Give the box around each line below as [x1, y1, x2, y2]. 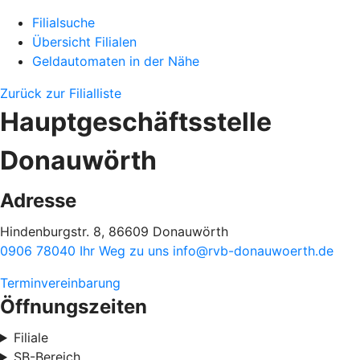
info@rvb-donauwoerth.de [173, 243, 333, 259]
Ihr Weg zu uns [80, 243, 173, 259]
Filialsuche [32, 14, 95, 31]
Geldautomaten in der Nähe [32, 53, 199, 69]
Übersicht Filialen [32, 34, 137, 50]
